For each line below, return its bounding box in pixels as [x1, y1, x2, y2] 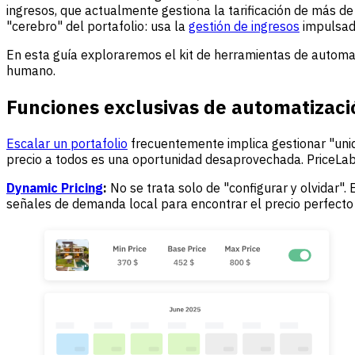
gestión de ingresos [189, 17, 300, 34]
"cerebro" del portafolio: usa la [6, 17, 189, 34]
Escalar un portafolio [6, 135, 128, 151]
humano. [6, 62, 55, 78]
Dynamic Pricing [6, 179, 103, 196]
